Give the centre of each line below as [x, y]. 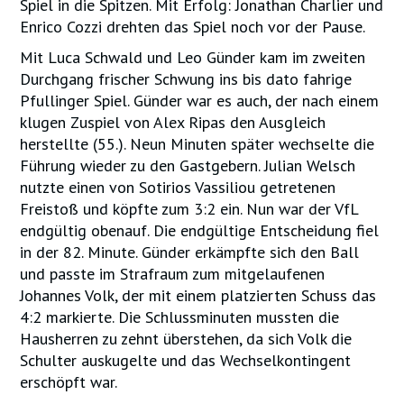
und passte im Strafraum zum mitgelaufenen [173, 274]
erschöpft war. [69, 382]
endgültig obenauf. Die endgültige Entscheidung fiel [200, 230]
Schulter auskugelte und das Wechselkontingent [186, 360]
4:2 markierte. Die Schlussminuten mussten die [180, 317]
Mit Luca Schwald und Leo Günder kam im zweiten [193, 57]
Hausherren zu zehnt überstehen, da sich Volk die [186, 339]
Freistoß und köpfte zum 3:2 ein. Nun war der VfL [189, 209]
